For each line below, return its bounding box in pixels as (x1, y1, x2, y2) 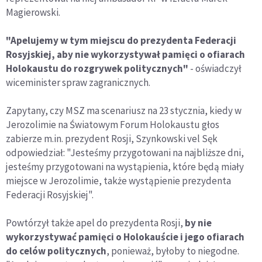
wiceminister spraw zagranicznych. (6, 75, 150, 89)
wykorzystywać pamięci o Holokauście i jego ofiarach (6, 230, 244, 243)
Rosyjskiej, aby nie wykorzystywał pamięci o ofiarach (6, 47, 245, 61)
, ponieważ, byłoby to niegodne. (106, 244, 239, 257)
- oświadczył (188, 61, 242, 75)
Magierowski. (6, 5, 60, 19)
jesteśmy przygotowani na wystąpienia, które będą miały (6, 160, 244, 173)
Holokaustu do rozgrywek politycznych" (6, 61, 188, 75)
